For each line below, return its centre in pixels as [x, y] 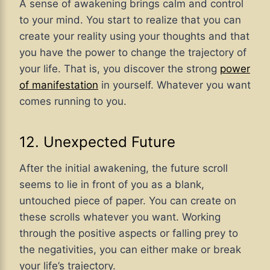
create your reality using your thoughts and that [134, 36]
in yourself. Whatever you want [174, 85]
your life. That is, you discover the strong [120, 68]
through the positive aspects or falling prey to [129, 233]
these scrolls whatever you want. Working [120, 217]
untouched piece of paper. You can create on [128, 200]
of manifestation [59, 85]
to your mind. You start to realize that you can [130, 20]
